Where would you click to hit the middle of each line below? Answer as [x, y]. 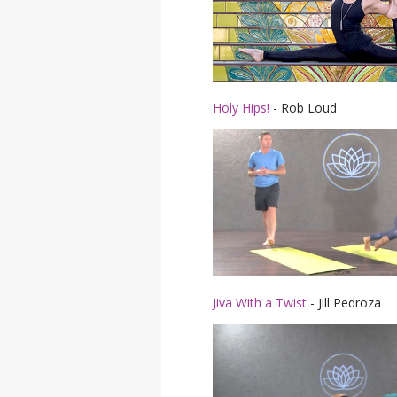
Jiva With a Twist [260, 302]
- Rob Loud [303, 107]
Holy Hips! [241, 107]
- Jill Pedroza [344, 302]
